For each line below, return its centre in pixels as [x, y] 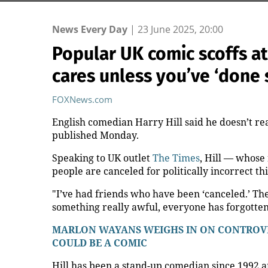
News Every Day [90, 29]
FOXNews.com [82, 99]
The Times [176, 158]
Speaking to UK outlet [102, 158]
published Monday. [95, 135]
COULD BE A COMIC [100, 243]
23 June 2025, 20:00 [180, 29]
